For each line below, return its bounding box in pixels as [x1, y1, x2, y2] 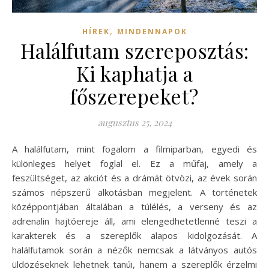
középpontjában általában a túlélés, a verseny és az [12, 201, 257, 213]
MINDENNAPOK [116, 26, 187, 37]
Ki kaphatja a [76, 60, 193, 87]
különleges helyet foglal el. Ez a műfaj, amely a [12, 157, 257, 170]
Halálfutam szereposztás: [20, 37, 249, 64]
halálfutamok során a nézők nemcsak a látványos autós [12, 244, 257, 256]
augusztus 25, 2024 [97, 116, 172, 129]
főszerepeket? [70, 83, 199, 110]
